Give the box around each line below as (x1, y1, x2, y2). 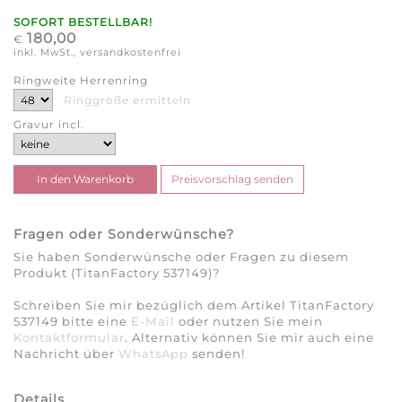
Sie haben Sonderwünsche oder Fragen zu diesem (13, 249, 349, 265)
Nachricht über (13, 346, 118, 362)
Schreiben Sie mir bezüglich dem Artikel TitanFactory (13, 298, 374, 313)
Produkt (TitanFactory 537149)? (13, 266, 220, 281)
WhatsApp (118, 346, 188, 362)
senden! (188, 346, 245, 362)
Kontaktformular (13, 330, 125, 345)
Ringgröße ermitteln (64, 93, 191, 108)
